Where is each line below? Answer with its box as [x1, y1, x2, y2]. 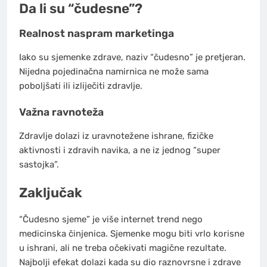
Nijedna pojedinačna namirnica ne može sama [19, 66, 209, 77]
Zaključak [19, 185, 82, 201]
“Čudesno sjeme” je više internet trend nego [19, 214, 203, 225]
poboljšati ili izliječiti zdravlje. [19, 80, 142, 91]
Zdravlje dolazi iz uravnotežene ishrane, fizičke [19, 130, 213, 141]
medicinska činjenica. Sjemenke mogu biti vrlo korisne [19, 228, 244, 240]
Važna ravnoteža [19, 106, 104, 119]
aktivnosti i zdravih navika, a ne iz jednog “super [19, 144, 221, 156]
